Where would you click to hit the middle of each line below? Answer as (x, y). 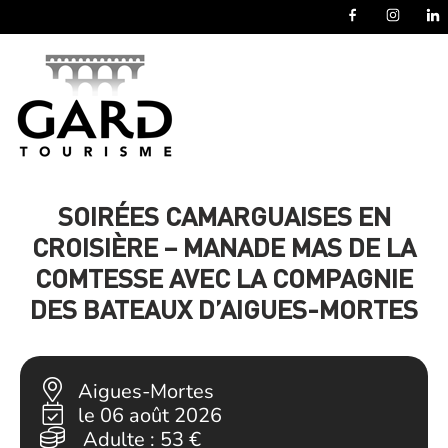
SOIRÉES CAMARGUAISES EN (224, 215)
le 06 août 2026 (150, 415)
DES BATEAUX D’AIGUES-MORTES (224, 308)
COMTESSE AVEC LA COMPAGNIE (224, 277)
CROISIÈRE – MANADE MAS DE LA (224, 246)
